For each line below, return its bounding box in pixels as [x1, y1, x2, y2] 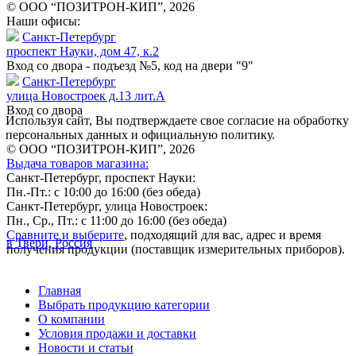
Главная [38, 283, 81, 297]
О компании [38, 311, 105, 326]
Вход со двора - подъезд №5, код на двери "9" [6, 58, 253, 72]
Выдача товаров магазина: [6, 156, 149, 170]
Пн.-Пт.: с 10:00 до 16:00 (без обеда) [6, 184, 200, 199]
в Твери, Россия [6, 235, 92, 250]
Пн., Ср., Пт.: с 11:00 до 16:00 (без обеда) [6, 213, 226, 227]
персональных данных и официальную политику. [6, 127, 275, 141]
